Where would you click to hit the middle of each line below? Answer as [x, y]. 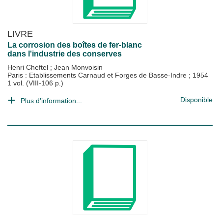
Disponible [196, 100]
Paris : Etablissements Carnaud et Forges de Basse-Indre [98, 75]
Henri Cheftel [29, 67]
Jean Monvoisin [78, 67]
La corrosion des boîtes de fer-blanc [75, 45]
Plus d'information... [51, 101]
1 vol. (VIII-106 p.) [35, 83]
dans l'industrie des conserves [65, 54]
